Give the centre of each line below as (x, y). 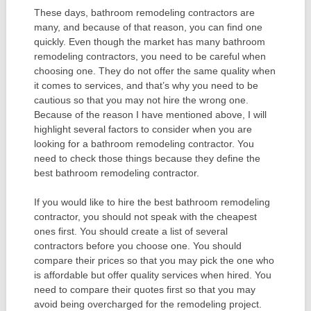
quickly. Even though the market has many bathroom (149, 42)
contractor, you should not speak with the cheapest (145, 217)
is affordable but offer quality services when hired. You (152, 275)
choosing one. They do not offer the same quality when (154, 71)
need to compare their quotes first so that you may (144, 290)
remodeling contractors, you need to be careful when (150, 57)
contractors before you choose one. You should (137, 246)
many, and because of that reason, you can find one (148, 27)
